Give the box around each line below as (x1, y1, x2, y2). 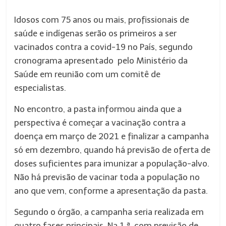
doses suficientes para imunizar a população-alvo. (14, 158, 210, 168)
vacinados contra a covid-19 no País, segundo (14, 42, 193, 52)
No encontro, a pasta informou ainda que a (14, 104, 182, 114)
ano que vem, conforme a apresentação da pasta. (14, 186, 208, 196)
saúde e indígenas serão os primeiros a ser (14, 28, 177, 38)
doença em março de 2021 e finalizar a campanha (14, 131, 209, 141)
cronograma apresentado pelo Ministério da (14, 55, 188, 66)
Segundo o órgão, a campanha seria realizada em (14, 207, 204, 217)
